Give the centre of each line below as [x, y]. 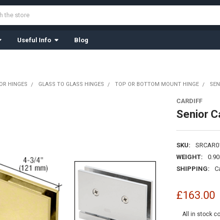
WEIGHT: [189, 157]
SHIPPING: [193, 168]
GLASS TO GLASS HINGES [71, 84]
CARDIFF [189, 101]
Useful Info [34, 40]
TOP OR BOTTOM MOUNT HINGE [157, 84]
